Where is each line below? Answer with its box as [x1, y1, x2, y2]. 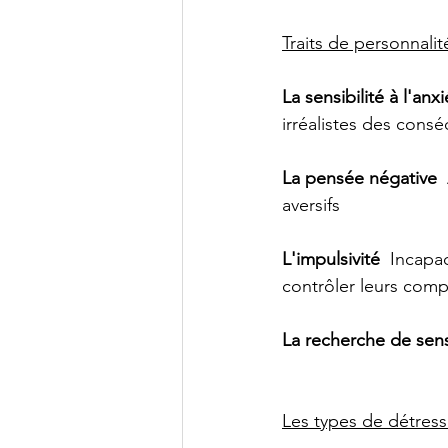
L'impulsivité [282, 248, 380, 270]
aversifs [282, 194, 340, 216]
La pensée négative [282, 167, 437, 189]
